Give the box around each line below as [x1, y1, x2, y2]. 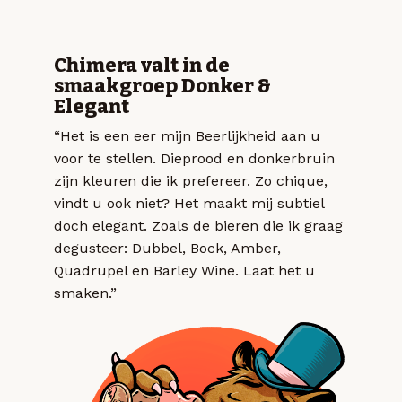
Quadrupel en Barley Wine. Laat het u [54, 262, 315, 280]
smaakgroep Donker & [54, 74, 271, 99]
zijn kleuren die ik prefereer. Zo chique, [54, 172, 328, 190]
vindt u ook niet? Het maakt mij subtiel [54, 195, 324, 213]
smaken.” [54, 284, 117, 302]
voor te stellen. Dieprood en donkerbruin [54, 150, 335, 168]
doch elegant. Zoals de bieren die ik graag [54, 217, 343, 235]
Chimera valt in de [54, 54, 230, 78]
